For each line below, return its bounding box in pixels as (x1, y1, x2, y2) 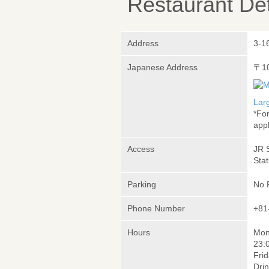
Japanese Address (127, 62, 198, 73)
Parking (127, 180, 156, 190)
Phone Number (127, 204, 185, 214)
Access (127, 144, 154, 154)
